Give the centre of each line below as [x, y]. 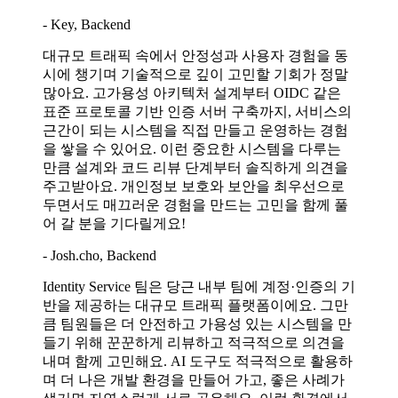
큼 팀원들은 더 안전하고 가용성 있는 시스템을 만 [197, 323]
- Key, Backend [87, 24]
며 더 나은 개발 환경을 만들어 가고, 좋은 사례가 [194, 379]
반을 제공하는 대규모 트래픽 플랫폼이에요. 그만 [195, 305]
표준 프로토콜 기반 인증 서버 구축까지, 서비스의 [197, 111]
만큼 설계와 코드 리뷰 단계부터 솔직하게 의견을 [195, 167]
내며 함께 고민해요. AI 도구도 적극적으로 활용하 [198, 361]
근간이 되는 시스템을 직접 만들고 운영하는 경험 [195, 130]
